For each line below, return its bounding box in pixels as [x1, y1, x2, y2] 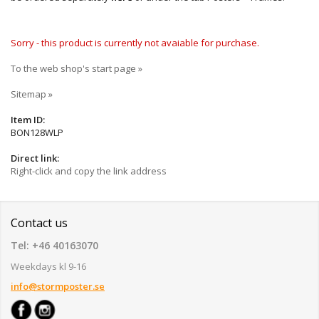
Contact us [11, 215, 68, 231]
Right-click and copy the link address [11, 164, 167, 178]
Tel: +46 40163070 [11, 239, 98, 253]
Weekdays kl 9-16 [11, 260, 86, 273]
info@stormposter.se [11, 280, 105, 293]
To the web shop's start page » [11, 62, 142, 75]
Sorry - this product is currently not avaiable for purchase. [11, 36, 259, 50]
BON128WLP [11, 126, 63, 140]
